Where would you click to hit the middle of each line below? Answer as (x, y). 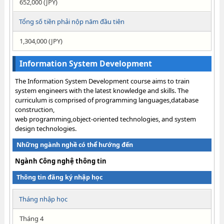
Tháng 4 (31, 218)
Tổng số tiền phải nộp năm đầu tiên (71, 21)
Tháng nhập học (43, 199)
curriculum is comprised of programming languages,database (106, 100)
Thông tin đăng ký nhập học (59, 177)
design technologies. (45, 128)
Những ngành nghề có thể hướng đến (74, 145)
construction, (34, 109)
